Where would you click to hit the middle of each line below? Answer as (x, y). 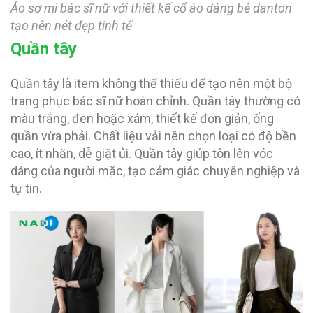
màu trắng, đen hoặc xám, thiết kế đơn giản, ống (142, 118)
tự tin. (26, 188)
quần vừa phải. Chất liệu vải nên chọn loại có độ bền (153, 136)
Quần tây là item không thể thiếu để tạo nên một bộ (151, 83)
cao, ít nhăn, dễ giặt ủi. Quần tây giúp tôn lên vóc (142, 153)
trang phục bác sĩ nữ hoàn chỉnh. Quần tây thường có (155, 101)
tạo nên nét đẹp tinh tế (71, 25)
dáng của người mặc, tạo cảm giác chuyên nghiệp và (155, 170)
